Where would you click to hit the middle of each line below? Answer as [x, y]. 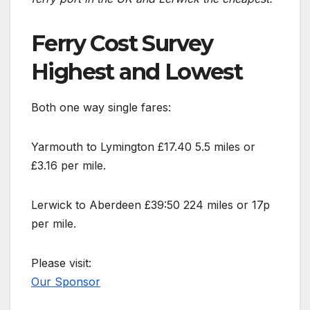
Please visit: [61, 263]
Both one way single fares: [101, 107]
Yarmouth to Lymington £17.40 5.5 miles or [143, 146]
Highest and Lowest [137, 72]
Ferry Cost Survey [122, 44]
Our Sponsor [66, 281]
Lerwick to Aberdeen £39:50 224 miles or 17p [151, 204]
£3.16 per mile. [69, 165]
